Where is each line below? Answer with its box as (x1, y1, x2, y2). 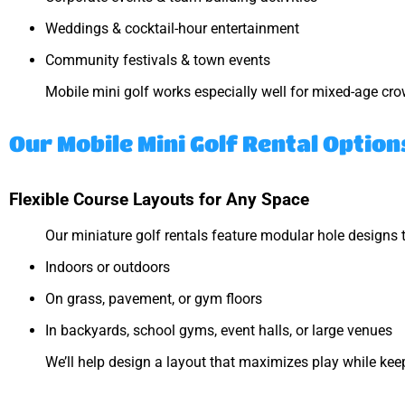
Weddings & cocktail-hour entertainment (45, 20, 299, 38)
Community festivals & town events (45, 52, 270, 70)
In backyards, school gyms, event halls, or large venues (45, 321, 392, 339)
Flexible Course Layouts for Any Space (9, 189, 309, 210)
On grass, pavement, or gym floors (45, 289, 262, 307)
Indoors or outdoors (45, 258, 170, 276)
